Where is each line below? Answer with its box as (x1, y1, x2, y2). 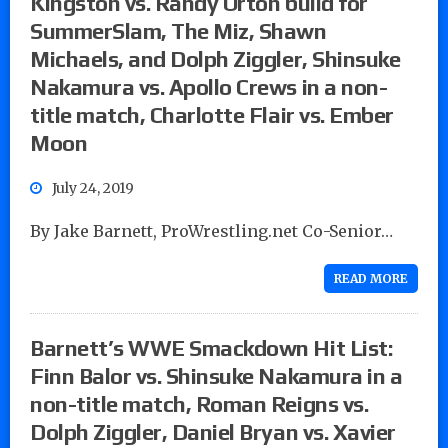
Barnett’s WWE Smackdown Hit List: (30, 334, 393, 361)
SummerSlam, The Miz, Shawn (30, 17, 327, 44)
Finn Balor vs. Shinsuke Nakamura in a (30, 362, 403, 389)
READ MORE (334, 270, 408, 286)
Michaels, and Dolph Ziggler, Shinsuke (30, 45, 401, 72)
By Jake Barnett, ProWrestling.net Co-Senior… (30, 220, 393, 241)
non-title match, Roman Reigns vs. (30, 390, 369, 417)
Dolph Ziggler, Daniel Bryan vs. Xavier (30, 418, 396, 445)
